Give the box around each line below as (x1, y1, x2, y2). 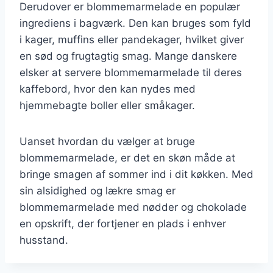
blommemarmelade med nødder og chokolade (19, 200, 247, 213)
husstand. (19, 233, 68, 246)
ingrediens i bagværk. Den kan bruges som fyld (19, 16, 251, 29)
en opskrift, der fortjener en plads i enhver (19, 217, 226, 230)
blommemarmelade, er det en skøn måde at (19, 151, 235, 164)
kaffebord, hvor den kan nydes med (19, 82, 196, 95)
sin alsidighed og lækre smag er (19, 184, 175, 197)
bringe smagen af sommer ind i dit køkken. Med (19, 168, 253, 180)
